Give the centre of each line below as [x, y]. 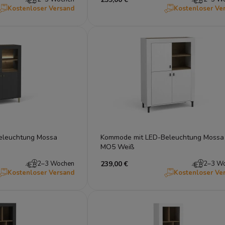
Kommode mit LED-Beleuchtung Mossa [162, 137]
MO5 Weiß [117, 147]
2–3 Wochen [55, 163]
